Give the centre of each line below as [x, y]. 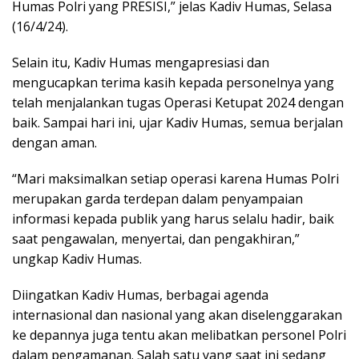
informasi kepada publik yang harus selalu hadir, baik [173, 218]
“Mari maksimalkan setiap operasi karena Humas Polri [175, 178]
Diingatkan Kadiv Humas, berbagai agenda [140, 294]
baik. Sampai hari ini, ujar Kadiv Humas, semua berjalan [177, 122]
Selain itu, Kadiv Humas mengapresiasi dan [141, 62]
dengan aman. [54, 142]
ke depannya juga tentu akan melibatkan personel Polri [179, 335]
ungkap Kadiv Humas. [77, 258]
